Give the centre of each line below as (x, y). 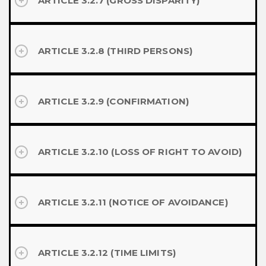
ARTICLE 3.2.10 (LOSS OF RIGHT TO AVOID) (140, 152)
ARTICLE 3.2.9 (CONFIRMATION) (113, 101)
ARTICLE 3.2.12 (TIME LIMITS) (107, 253)
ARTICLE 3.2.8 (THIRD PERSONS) (115, 51)
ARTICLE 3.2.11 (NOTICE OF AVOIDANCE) (133, 202)
